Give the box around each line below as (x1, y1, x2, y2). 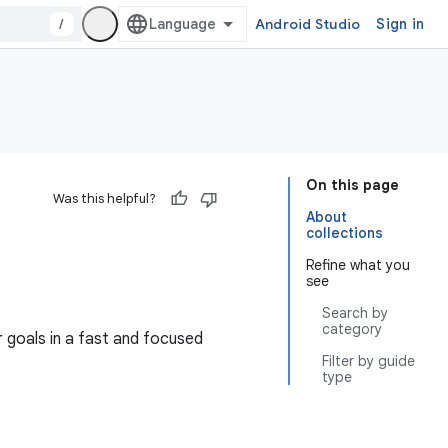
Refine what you (306, 256, 410, 274)
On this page (306, 176, 399, 194)
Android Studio (254, 15, 361, 33)
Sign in (376, 15, 424, 33)
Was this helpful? (53, 190, 156, 207)
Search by (322, 304, 388, 322)
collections (306, 224, 383, 242)
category (322, 320, 382, 338)
